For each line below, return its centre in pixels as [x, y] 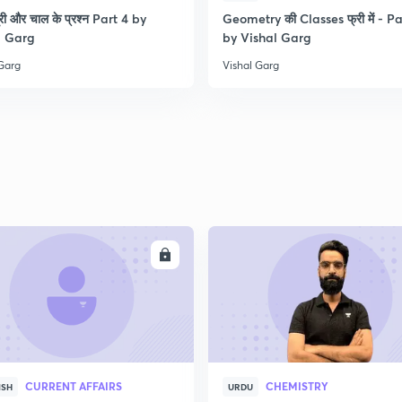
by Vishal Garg [267, 37]
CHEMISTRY [297, 386]
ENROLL [130, 255]
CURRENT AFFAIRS [74, 386]
